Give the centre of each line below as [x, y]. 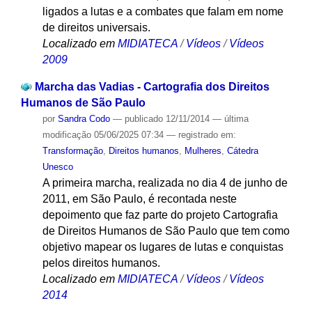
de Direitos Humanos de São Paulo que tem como [166, 231]
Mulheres [203, 150]
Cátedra [242, 150]
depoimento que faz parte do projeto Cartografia [160, 214]
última [236, 118]
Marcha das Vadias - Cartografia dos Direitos [152, 86]
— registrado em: [201, 134]
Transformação [72, 150]
